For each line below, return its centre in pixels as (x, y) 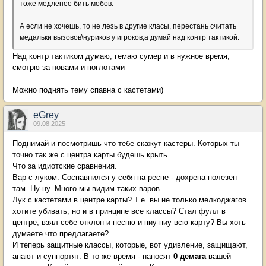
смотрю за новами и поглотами (69, 67)
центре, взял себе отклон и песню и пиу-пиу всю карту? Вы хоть (129, 222)
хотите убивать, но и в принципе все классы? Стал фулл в (119, 211)
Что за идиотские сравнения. (66, 166)
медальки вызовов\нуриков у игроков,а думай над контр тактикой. (130, 37)
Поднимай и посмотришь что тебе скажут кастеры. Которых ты (126, 143)
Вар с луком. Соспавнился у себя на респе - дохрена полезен (125, 177)
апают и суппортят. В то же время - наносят (93, 256)
